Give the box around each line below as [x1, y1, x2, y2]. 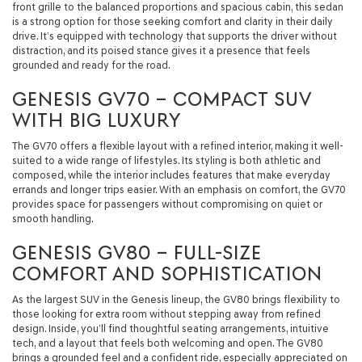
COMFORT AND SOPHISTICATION [12, 262, 322, 285]
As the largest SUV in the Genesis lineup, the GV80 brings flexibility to [12, 293, 340, 305]
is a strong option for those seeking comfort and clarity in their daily [12, 15, 333, 27]
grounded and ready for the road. [12, 58, 170, 71]
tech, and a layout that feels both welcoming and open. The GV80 [12, 336, 323, 349]
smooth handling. [12, 212, 94, 225]
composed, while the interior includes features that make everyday [12, 168, 330, 181]
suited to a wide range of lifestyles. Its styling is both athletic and [12, 154, 321, 166]
